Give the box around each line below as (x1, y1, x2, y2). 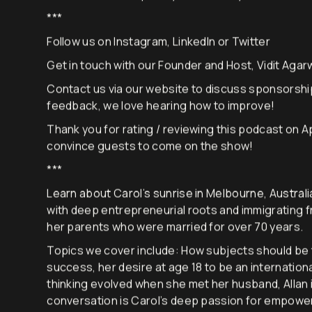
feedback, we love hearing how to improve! (47, 120, 275, 136)
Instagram (114, 56, 168, 72)
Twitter (231, 56, 270, 72)
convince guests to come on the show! (47, 160, 253, 176)
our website (125, 103, 189, 119)
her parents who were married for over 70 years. (47, 241, 304, 257)
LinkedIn (172, 56, 216, 72)
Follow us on (47, 56, 114, 72)
